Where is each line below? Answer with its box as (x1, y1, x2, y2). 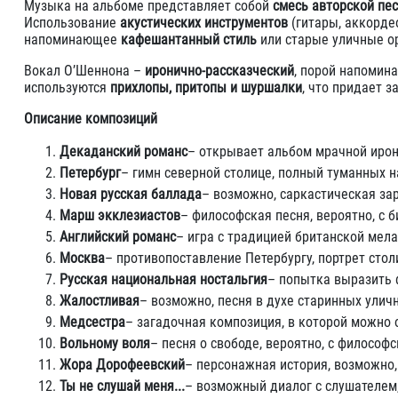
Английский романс (60, 228, 176, 245)
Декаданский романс (60, 143, 187, 160)
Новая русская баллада (60, 186, 202, 203)
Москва (60, 250, 105, 267)
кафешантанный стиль (121, 31, 257, 48)
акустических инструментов (120, 14, 288, 31)
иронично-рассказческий (145, 62, 294, 79)
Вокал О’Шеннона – (24, 62, 145, 79)
